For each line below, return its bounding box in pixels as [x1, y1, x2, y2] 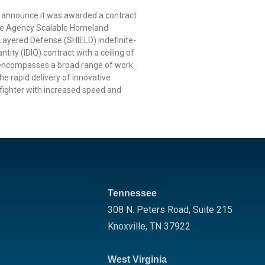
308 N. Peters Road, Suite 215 [108, 204, 232, 215]
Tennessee [108, 188, 157, 198]
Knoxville [108, 221, 146, 232]
